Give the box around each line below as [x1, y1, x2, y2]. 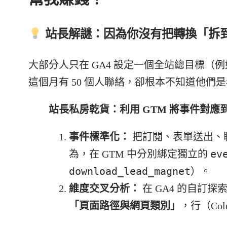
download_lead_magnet [69, 165, 191, 177]
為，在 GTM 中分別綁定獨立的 [69, 148, 210, 160]
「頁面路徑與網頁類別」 [69, 200, 180, 211]
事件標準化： [69, 131, 130, 142]
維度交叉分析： [69, 182, 140, 194]
